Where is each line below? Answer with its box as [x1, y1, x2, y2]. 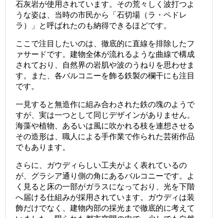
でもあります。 [16, 143, 71, 152]
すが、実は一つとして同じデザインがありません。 [16, 111, 195, 120]
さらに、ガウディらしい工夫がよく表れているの [16, 161, 187, 170]
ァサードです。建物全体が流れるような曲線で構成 [16, 50, 195, 59]
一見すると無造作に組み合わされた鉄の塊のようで [16, 100, 195, 109]
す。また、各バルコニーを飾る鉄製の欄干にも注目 [16, 72, 195, 80]
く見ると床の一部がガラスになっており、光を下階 [16, 182, 195, 191]
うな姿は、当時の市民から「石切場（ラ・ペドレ [16, 11, 187, 19]
